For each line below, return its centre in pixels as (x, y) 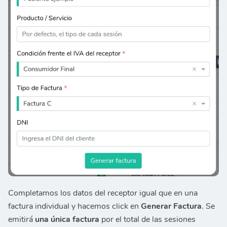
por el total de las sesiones (147, 219)
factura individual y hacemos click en (74, 206)
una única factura (67, 219)
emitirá (22, 219)
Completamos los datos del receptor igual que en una (103, 193)
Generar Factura (171, 206)
